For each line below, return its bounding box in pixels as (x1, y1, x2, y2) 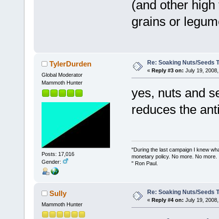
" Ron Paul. (131, 160, 158, 167)
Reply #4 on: (151, 197, 184, 203)
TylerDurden (49, 59, 92, 68)
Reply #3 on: (151, 67, 184, 73)
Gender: (41, 158, 63, 165)
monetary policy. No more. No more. (131, 153, 217, 160)
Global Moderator (41, 71, 83, 78)
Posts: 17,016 (41, 151, 74, 157)
